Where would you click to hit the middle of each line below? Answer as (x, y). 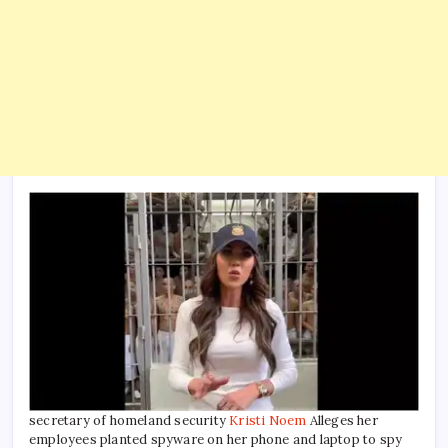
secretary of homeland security (129, 420)
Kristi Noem (268, 420)
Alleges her (342, 420)
